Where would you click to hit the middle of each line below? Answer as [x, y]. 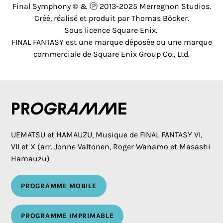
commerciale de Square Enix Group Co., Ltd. [111, 54]
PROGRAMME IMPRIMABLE [67, 216]
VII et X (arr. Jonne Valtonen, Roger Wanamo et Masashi [111, 147]
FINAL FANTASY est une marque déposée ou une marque [111, 42]
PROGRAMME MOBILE [59, 186]
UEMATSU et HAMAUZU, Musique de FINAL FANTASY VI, [107, 135]
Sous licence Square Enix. [111, 30]
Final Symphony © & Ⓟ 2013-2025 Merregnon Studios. [111, 6]
